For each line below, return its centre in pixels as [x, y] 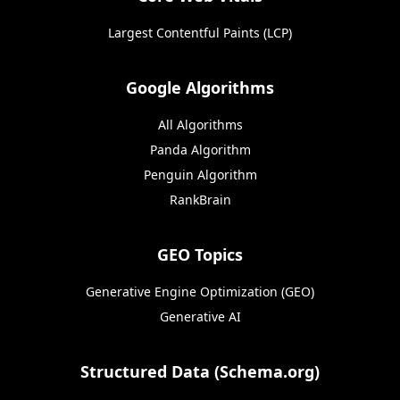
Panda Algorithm [200, 150]
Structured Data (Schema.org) [200, 372]
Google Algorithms [200, 88]
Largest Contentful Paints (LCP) [200, 33]
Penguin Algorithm [200, 175]
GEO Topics [200, 255]
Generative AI [200, 317]
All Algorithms [200, 125]
